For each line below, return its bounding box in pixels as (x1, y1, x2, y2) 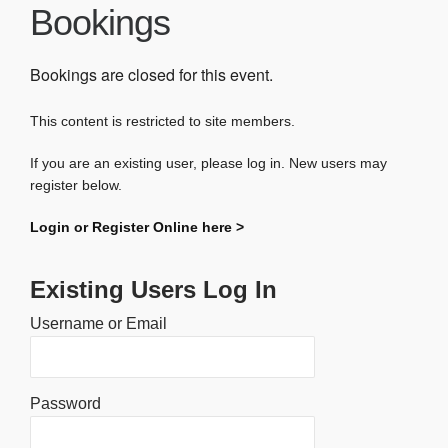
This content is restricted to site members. (30, 112, 295, 129)
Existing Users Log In (30, 275, 277, 303)
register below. (30, 176, 122, 193)
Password (30, 394, 101, 412)
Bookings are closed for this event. (30, 62, 273, 86)
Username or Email (30, 314, 167, 332)
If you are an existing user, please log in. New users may (30, 154, 387, 171)
